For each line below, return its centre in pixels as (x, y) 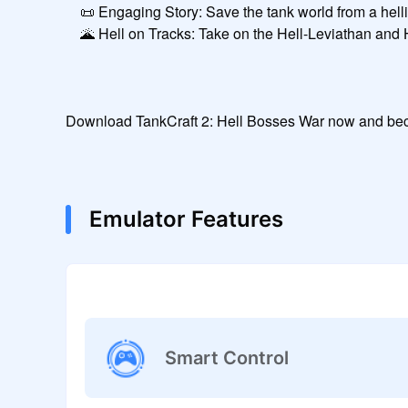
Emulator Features (186, 219)
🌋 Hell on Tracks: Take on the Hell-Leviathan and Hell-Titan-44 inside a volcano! (73, 33)
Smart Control (226, 357)
